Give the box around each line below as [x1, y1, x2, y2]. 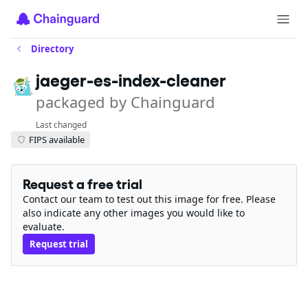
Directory [31, 43, 74, 55]
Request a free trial [23, 177, 148, 192]
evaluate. [23, 220, 65, 233]
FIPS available [29, 133, 85, 146]
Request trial [30, 238, 88, 250]
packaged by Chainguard [36, 91, 215, 112]
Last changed [36, 119, 87, 131]
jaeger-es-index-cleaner [36, 71, 228, 90]
